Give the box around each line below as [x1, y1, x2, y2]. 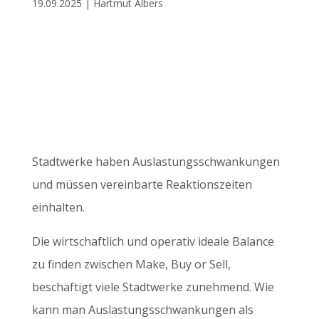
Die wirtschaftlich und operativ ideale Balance [31, 234, 274, 249]
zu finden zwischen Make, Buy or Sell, [31, 256, 231, 272]
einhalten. [31, 199, 85, 215]
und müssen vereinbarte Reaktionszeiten [31, 177, 252, 192]
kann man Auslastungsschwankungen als [31, 302, 253, 318]
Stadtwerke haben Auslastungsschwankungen [31, 154, 280, 169]
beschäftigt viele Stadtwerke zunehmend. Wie [31, 279, 274, 295]
